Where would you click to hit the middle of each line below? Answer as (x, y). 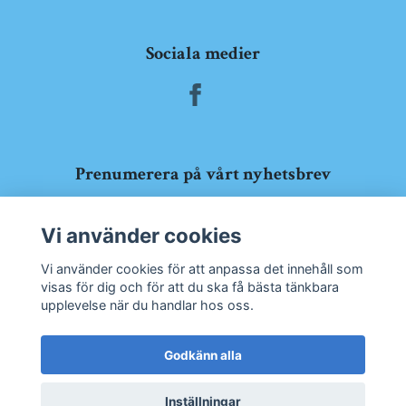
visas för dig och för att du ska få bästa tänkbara (189, 286)
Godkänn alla (203, 355)
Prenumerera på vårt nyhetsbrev (203, 174)
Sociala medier (203, 53)
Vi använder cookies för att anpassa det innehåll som (202, 268)
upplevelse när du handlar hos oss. (147, 304)
